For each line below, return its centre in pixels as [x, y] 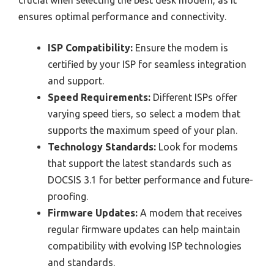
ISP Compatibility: [90, 47]
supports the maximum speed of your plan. [143, 130]
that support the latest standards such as [140, 163]
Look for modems [197, 146]
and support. [76, 80]
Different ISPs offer [194, 97]
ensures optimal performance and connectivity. [122, 16]
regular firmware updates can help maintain [144, 229]
